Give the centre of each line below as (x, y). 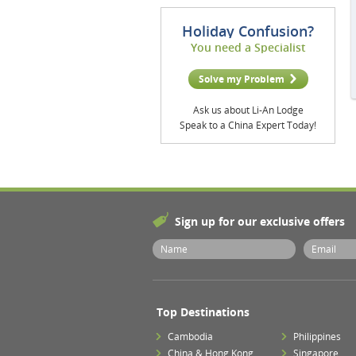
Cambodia (190, 337)
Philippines (317, 337)
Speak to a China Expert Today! (248, 125)
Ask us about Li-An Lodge (248, 110)
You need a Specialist (248, 47)
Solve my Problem (241, 79)
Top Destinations (203, 312)
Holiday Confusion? (248, 31)
